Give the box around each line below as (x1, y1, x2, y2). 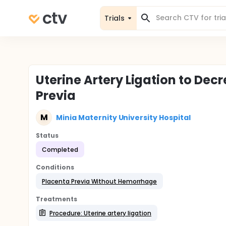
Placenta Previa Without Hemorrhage (42, 177, 157, 186)
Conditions (36, 163, 74, 172)
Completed (42, 145, 78, 154)
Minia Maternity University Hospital (56, 112, 191, 123)
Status (36, 131, 59, 140)
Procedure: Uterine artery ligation (49, 208, 151, 217)
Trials (104, 13, 125, 23)
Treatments (36, 195, 77, 203)
